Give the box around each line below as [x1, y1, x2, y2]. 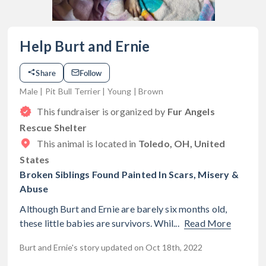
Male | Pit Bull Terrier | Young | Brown [20, 85, 164, 96]
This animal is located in [37, 137, 138, 149]
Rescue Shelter [20, 121, 87, 133]
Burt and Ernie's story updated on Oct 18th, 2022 [20, 242, 203, 252]
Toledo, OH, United [138, 137, 226, 149]
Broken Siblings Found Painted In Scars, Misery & [20, 168, 239, 180]
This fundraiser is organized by [37, 105, 167, 117]
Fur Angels [167, 105, 215, 117]
